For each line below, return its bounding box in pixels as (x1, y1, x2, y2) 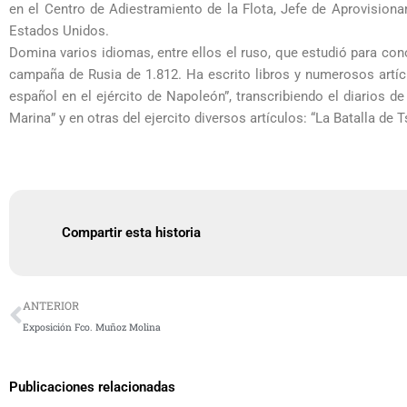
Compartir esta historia (61, 223, 201, 241)
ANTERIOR (23, 297, 79, 313)
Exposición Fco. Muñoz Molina (23, 320, 161, 333)
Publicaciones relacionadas (9, 378, 175, 395)
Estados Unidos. (9, 23, 109, 40)
